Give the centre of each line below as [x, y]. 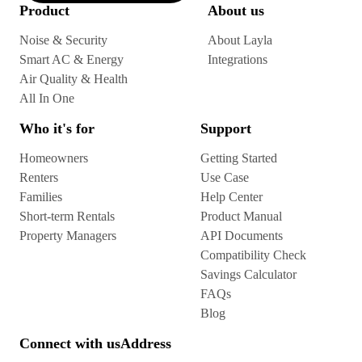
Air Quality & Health [74, 79]
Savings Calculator [248, 274]
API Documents [242, 236]
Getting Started [239, 158]
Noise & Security [63, 40]
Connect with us [70, 343]
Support [226, 128]
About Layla [240, 40]
